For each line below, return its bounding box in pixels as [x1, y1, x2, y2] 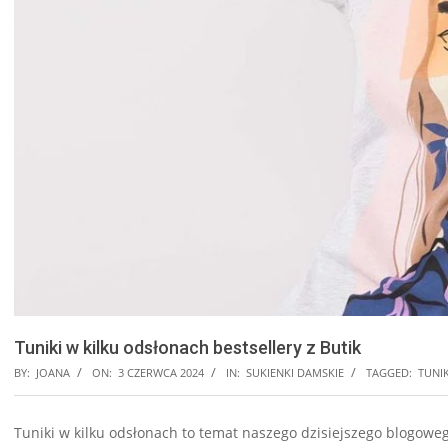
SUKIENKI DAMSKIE [246, 365, 344, 381]
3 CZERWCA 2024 [118, 365, 204, 381]
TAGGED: [366, 365, 412, 381]
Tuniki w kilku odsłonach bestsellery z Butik [14, 337, 361, 359]
